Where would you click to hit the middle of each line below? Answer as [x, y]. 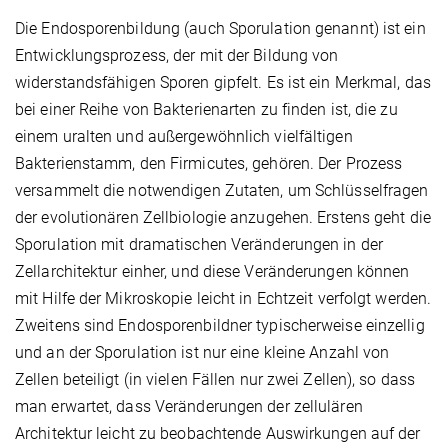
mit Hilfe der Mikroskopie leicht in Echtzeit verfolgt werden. [223, 298]
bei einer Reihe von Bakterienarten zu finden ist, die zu [206, 109]
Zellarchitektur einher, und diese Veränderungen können [212, 271]
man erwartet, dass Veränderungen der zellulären [189, 406]
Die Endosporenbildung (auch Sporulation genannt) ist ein [220, 28]
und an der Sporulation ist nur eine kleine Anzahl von [202, 352]
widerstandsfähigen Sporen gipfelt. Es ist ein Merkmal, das [223, 82]
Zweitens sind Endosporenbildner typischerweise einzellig [220, 325]
